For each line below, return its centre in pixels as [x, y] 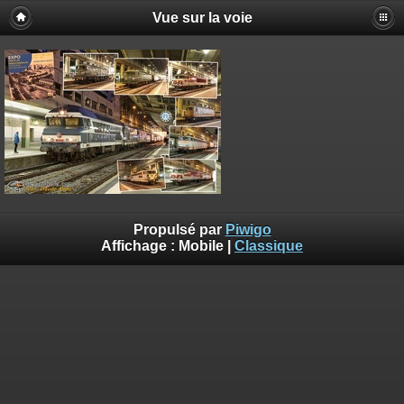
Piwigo [248, 229]
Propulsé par [179, 229]
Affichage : [140, 245]
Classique [269, 245]
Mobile [201, 245]
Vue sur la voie [202, 18]
